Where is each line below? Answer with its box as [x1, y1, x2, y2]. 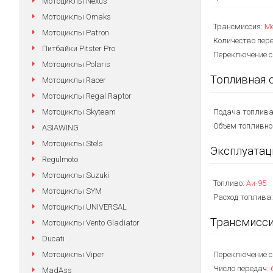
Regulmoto [42, 155, 78, 164]
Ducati [42, 234, 65, 243]
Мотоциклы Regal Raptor [42, 91, 132, 101]
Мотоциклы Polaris [42, 60, 110, 69]
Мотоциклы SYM [42, 186, 102, 196]
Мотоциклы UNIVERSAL [42, 202, 127, 211]
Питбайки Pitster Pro [42, 44, 115, 53]
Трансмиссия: [213, 22, 264, 31]
